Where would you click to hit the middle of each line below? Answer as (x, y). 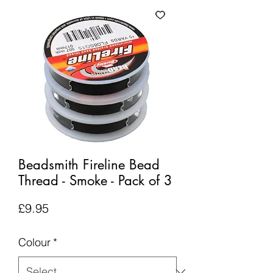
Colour (34, 242)
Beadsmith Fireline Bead (89, 165)
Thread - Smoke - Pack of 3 (95, 180)
